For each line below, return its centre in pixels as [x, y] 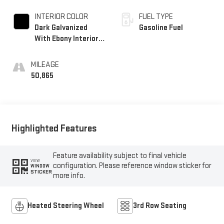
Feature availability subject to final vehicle [120, 156]
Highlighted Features [54, 128]
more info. [69, 176]
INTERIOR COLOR [61, 16]
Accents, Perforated [69, 49]
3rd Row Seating [160, 206]
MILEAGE [45, 64]
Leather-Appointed [66, 60]
